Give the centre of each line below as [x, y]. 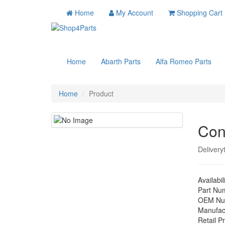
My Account [135, 13]
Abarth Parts [121, 61]
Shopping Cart [200, 13]
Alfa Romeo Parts [184, 61]
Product [101, 93]
